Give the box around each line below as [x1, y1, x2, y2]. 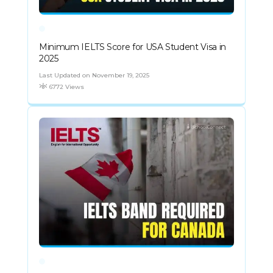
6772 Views [48, 83, 84, 91]
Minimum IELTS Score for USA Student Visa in [39, 41, 226, 53]
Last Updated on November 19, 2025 [39, 71, 149, 80]
